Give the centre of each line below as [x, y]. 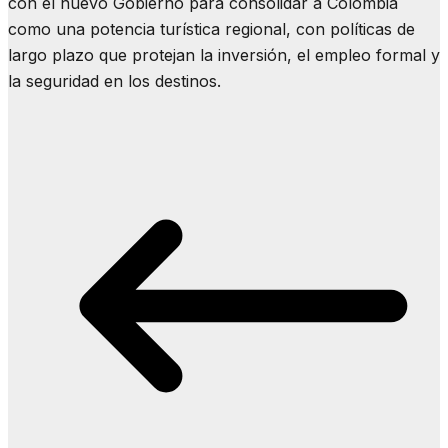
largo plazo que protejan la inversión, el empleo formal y [224, 54]
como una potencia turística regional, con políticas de [211, 28]
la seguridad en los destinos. [114, 80]
